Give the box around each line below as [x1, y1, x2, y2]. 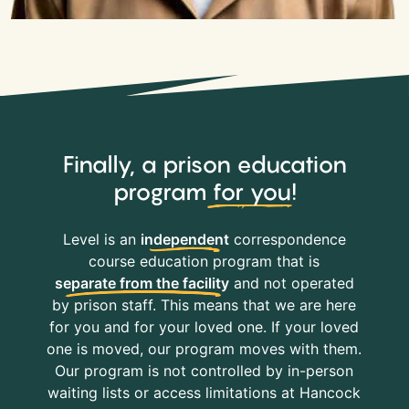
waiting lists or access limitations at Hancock [47, 383, 362, 402]
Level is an [62, 230, 141, 248]
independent [140, 230, 229, 248]
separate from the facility [54, 274, 229, 292]
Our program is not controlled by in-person [55, 362, 354, 380]
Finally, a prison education [62, 151, 347, 178]
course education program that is [89, 252, 320, 270]
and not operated [228, 274, 354, 292]
